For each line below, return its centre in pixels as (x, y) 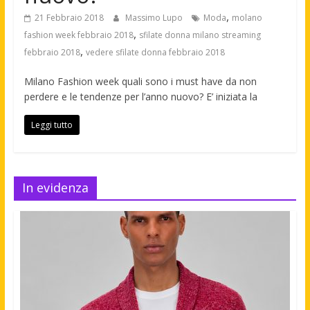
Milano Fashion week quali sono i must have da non (140, 81)
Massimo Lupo (155, 17)
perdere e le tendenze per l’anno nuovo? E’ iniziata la (140, 96)
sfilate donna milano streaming (200, 35)
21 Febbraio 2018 (69, 17)
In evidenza (55, 187)
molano (247, 17)
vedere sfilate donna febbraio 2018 (155, 52)
